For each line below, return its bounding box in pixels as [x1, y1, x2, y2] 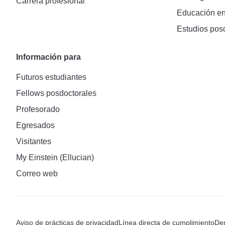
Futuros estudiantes [16, 72, 86, 81]
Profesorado [16, 104, 60, 114]
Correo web [16, 169, 58, 178]
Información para [16, 52, 81, 61]
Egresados [16, 121, 55, 130]
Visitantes [16, 137, 51, 146]
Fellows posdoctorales [16, 88, 96, 97]
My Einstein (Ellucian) [16, 153, 94, 162]
